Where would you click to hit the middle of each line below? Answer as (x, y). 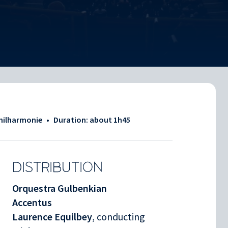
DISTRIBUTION (58, 168)
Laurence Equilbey (52, 216)
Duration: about (83, 119)
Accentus (32, 202)
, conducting (119, 216)
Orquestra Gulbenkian (60, 188)
